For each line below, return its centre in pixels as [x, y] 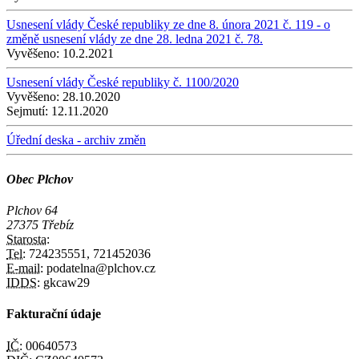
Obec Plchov [40, 179]
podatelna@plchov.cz [99, 268]
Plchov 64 [32, 211]
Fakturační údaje [54, 314]
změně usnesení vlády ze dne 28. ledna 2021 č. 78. [135, 38]
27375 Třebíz [40, 225]
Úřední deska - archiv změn [76, 139]
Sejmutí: [27, 111]
